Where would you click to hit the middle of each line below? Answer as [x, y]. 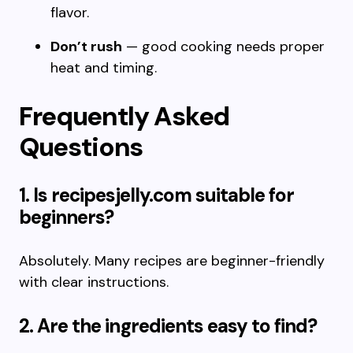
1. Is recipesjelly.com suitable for [157, 195]
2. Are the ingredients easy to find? [168, 326]
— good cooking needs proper [223, 46]
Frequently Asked [124, 116]
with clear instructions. [94, 282]
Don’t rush [86, 46]
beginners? [67, 217]
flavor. [70, 13]
